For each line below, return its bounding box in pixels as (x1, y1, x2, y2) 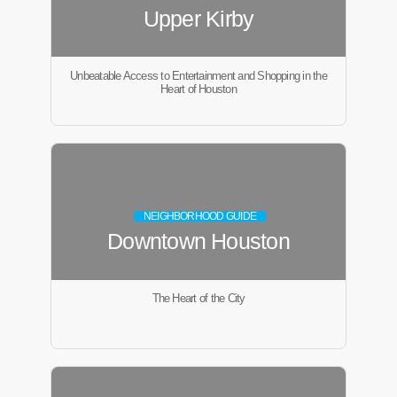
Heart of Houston (160, 82, 237, 96)
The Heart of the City (152, 292, 245, 306)
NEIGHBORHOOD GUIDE (143, 210, 257, 222)
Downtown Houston (107, 229, 290, 254)
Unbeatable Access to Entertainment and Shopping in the (70, 68, 327, 82)
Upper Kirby (143, 5, 254, 31)
